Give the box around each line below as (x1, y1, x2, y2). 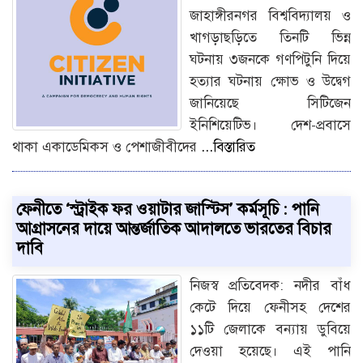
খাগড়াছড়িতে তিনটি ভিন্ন (190, 30, 351, 46)
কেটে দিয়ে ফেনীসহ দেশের (190, 300, 351, 316)
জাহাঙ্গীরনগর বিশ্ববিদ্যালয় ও (190, 8, 351, 24)
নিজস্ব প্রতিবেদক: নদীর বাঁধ (190, 278, 351, 294)
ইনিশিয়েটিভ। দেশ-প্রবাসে (190, 117, 351, 134)
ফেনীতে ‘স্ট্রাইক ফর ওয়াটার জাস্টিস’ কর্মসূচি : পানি (16, 198, 319, 222)
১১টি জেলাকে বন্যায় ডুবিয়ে (190, 322, 351, 338)
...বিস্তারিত (201, 139, 255, 156)
